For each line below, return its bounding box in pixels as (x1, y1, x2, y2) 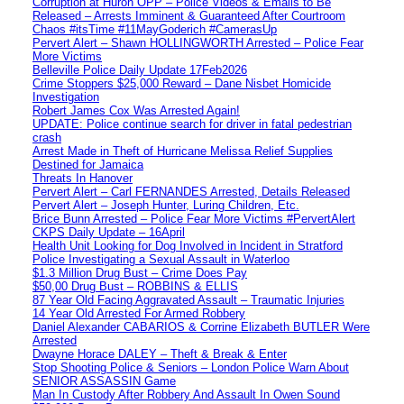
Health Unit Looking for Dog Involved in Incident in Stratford (32, 238, 343, 252)
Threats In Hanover (32, 170, 133, 185)
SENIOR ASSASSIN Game (32, 373, 176, 388)
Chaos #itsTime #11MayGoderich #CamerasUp (32, 22, 277, 36)
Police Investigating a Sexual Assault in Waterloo (32, 252, 289, 266)
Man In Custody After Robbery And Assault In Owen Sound (32, 387, 340, 401)
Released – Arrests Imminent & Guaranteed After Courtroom (32, 8, 345, 23)
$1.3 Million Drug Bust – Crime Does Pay (32, 265, 247, 280)
